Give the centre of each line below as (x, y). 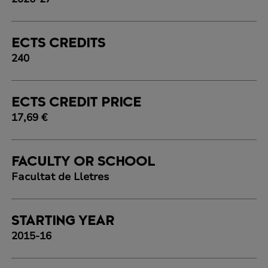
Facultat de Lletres (60, 177)
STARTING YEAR (63, 222)
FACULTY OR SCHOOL (83, 163)
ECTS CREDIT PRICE (76, 103)
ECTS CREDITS (58, 44)
